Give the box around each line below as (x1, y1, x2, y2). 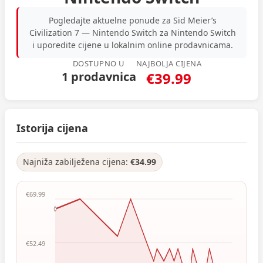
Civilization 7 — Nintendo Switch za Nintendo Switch (29, 27, 236, 38)
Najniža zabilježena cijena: (23, 156, 130, 167)
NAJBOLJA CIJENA (136, 58, 202, 69)
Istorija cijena (16, 121, 88, 135)
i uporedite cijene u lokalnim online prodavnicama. (32, 39, 233, 50)
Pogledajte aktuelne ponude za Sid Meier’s (48, 15, 217, 26)
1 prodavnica (61, 69, 136, 85)
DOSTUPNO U (72, 58, 125, 69)
